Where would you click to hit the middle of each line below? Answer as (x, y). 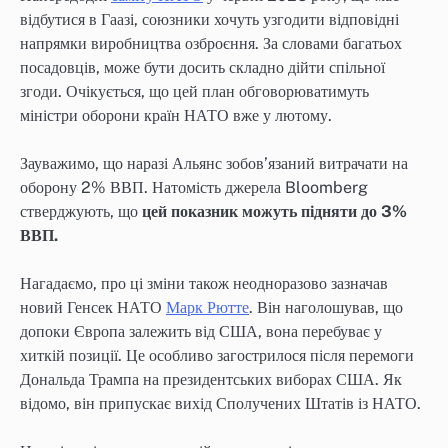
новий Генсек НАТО (93, 307)
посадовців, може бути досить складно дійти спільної (202, 67)
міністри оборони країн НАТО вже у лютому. (176, 115)
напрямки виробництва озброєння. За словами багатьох (211, 43)
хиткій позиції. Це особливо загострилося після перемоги (217, 355)
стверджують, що (81, 211)
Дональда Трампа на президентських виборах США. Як (211, 379)
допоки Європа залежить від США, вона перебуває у (201, 331)
